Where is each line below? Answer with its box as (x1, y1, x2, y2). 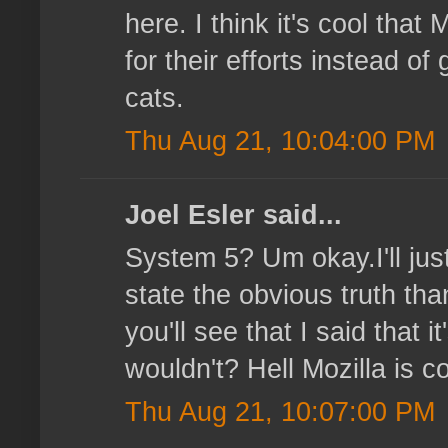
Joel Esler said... (125, 200, 342, 231)
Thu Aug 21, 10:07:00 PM (125, 397, 435, 428)
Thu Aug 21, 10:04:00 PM (125, 126, 435, 157)
